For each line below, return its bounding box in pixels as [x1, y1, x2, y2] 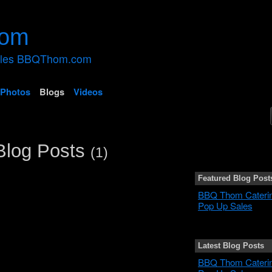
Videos [73, 84, 103, 98]
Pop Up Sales [197, 199, 253, 212]
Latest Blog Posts [197, 240, 264, 250]
